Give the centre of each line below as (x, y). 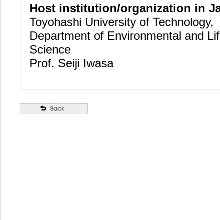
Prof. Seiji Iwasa (71, 63)
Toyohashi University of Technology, (122, 22)
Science (50, 50)
